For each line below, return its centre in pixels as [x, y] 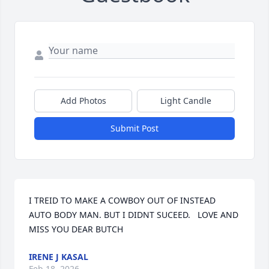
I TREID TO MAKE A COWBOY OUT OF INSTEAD [122, 201]
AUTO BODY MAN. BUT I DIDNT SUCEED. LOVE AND [134, 215]
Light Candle [186, 101]
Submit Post [134, 128]
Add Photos [83, 101]
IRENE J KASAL [59, 257]
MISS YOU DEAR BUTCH [76, 229]
